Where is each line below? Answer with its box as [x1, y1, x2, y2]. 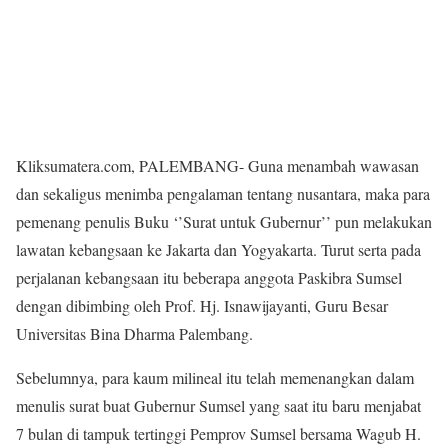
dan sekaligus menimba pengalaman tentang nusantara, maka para [16, 183, 430, 204]
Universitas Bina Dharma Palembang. [16, 323, 253, 344]
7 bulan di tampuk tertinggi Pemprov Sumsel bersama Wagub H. [16, 423, 421, 444]
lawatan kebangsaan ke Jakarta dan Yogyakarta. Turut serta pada [16, 239, 421, 260]
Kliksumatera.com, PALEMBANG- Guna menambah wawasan [16, 155, 419, 176]
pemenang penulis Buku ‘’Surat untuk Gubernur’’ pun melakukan [16, 211, 432, 232]
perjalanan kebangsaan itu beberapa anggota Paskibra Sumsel [16, 267, 402, 288]
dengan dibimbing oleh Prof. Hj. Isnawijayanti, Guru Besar [16, 295, 388, 316]
